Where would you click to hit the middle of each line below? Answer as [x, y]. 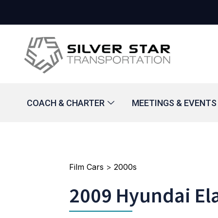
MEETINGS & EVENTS [174, 103]
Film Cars [86, 167]
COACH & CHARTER [66, 103]
